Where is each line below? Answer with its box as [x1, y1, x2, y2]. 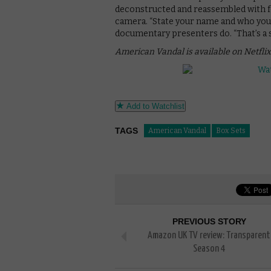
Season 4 [192, 243, 226, 254]
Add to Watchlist [124, 101, 184, 111]
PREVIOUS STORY [172, 216, 246, 226]
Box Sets [216, 126, 246, 135]
